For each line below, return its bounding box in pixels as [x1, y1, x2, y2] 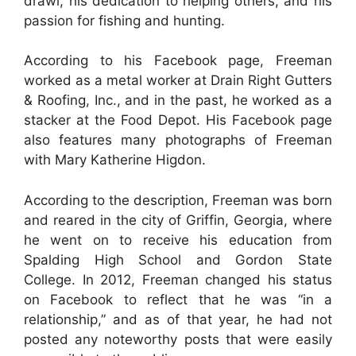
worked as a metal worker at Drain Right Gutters [24, 72, 332, 88]
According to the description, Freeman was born [24, 192, 332, 208]
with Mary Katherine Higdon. [24, 152, 206, 168]
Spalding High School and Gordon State [24, 251, 332, 268]
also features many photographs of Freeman [24, 132, 332, 148]
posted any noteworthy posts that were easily [24, 331, 332, 347]
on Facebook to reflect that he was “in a [24, 291, 332, 308]
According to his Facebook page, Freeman [24, 52, 332, 68]
